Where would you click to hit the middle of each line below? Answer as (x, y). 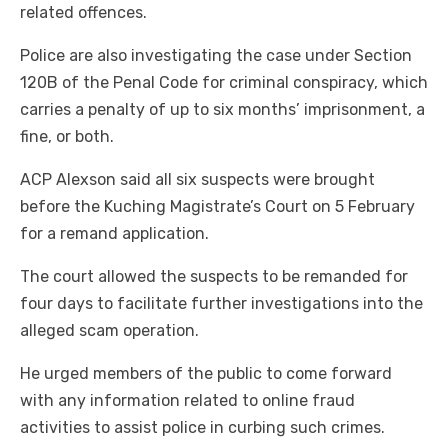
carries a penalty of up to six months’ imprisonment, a (222, 110)
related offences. (83, 13)
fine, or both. (67, 137)
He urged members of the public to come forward (206, 374)
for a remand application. (114, 234)
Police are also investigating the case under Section (216, 56)
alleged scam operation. (109, 331)
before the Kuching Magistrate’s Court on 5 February (217, 207)
